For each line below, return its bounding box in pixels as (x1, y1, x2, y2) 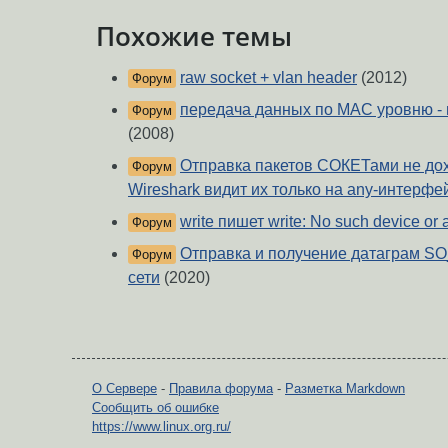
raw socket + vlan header (180, 69, 357, 87)
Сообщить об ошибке (92, 400, 219, 416)
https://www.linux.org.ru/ (92, 419, 231, 435)
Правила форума (169, 381, 273, 397)
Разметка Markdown (285, 381, 405, 397)
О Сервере (92, 381, 157, 397)
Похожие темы (96, 18, 292, 53)
